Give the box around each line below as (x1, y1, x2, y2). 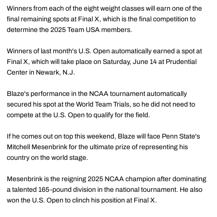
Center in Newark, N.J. (7, 68, 75, 76)
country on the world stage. (7, 154, 88, 161)
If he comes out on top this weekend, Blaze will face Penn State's (7, 132, 200, 140)
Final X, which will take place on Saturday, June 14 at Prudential (7, 58, 197, 65)
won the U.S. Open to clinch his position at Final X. (7, 196, 157, 204)
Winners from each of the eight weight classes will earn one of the (7, 4, 202, 12)
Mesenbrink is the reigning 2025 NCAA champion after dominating (7, 175, 206, 183)
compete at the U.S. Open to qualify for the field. (7, 111, 150, 119)
